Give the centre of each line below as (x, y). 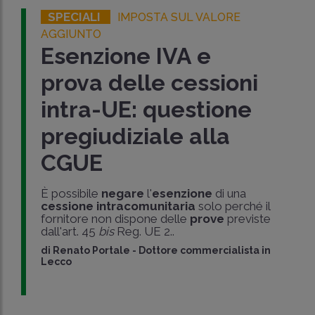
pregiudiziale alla (136, 136)
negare (123, 193)
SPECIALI (76, 17)
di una (230, 193)
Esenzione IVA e (126, 56)
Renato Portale (92, 250)
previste (248, 219)
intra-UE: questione (147, 109)
